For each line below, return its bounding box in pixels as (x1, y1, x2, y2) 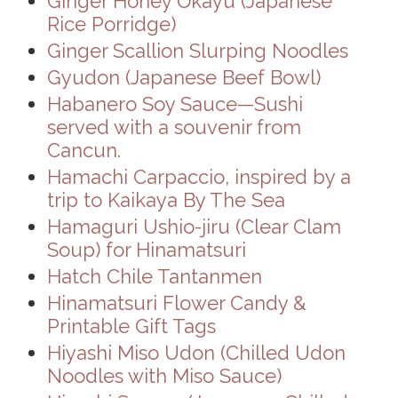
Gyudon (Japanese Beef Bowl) (46, 65, 321, 89)
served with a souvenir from (46, 115, 301, 139)
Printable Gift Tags (46, 314, 216, 338)
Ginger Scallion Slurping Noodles (46, 38, 348, 62)
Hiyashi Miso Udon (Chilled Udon (46, 341, 346, 365)
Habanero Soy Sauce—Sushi (46, 92, 303, 115)
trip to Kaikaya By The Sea (46, 187, 285, 211)
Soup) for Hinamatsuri (46, 238, 246, 262)
